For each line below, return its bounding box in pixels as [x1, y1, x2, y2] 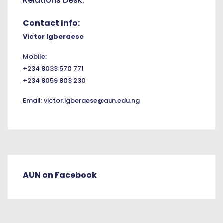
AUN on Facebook [23, 169, 97, 181]
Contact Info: [23, 17, 81, 29]
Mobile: [23, 52, 47, 62]
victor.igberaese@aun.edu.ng [44, 96, 140, 106]
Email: [23, 96, 44, 106]
